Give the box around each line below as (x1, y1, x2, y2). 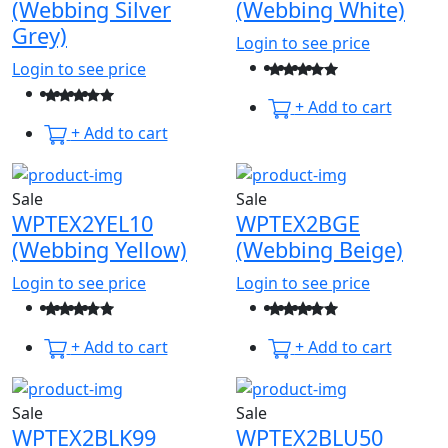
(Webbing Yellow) (12, 235, 187, 265)
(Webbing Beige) (236, 235, 403, 265)
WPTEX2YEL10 (12, 209, 153, 239)
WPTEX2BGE (236, 209, 360, 239)
